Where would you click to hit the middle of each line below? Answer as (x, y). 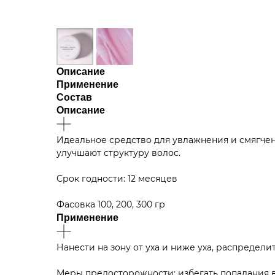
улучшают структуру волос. (118, 153)
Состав (74, 97)
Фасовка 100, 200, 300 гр (111, 204)
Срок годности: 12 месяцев (117, 179)
